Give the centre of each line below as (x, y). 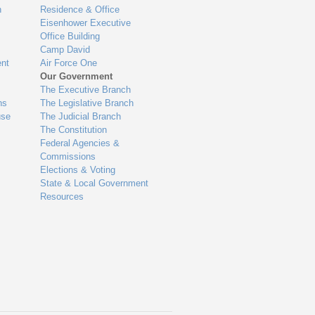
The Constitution (74, 130)
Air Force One (69, 63)
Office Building (70, 37)
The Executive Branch (86, 90)
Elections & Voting (78, 170)
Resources (62, 197)
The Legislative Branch (87, 103)
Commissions (68, 157)
